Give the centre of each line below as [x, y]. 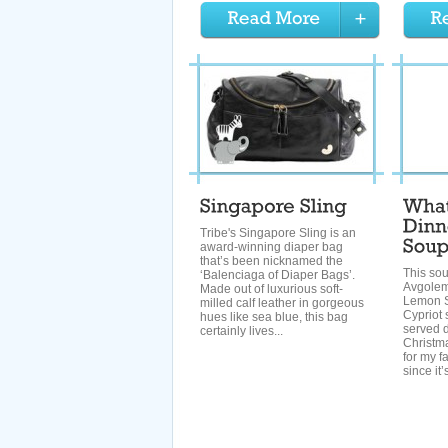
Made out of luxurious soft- [271, 289]
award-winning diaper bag [271, 247]
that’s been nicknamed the [271, 261]
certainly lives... [241, 331]
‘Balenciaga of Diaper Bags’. [277, 275]
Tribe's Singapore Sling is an [278, 233]
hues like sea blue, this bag [274, 317]
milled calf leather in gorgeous [282, 303]
